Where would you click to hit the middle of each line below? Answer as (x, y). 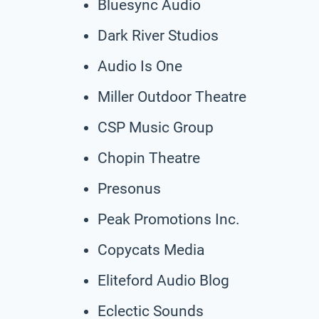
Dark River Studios (158, 35)
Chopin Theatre (149, 158)
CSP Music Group (156, 127)
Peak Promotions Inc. (169, 219)
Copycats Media (151, 250)
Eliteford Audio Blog (163, 280)
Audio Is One (140, 66)
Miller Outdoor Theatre (172, 96)
